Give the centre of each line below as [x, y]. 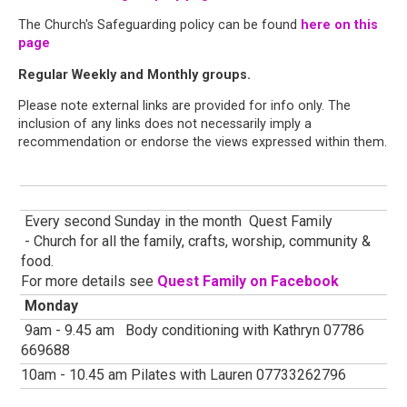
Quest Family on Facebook [248, 281]
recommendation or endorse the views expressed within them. [203, 143]
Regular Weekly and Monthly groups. [136, 74]
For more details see [89, 281]
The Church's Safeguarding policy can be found [159, 25]
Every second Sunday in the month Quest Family [177, 221]
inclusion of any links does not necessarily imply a [165, 124]
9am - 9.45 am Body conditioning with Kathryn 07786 [193, 330]
